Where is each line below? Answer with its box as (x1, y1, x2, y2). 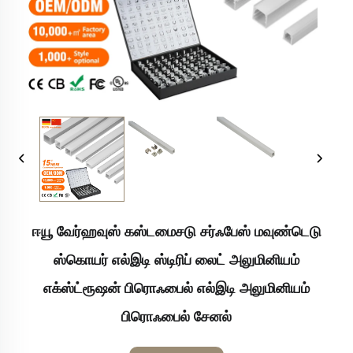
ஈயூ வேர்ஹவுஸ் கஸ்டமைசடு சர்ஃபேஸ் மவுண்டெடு (32, 222, 321, 240)
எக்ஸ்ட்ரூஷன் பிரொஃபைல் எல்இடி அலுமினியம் (43, 279, 310, 297)
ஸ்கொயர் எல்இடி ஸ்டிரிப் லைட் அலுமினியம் (54, 251, 299, 269)
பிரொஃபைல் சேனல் (121, 307, 232, 325)
